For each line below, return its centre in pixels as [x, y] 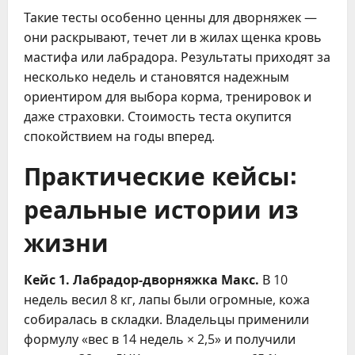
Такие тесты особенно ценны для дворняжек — [170, 17]
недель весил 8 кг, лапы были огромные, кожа [167, 300]
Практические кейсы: [160, 175]
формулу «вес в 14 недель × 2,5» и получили [160, 339]
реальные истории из [161, 208]
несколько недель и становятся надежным [157, 77]
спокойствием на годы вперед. [119, 136]
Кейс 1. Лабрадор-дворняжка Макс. [141, 280]
